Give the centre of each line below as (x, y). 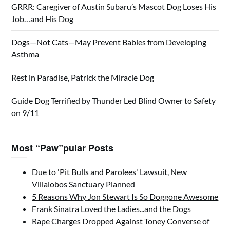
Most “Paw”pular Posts (63, 148)
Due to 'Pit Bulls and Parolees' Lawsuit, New (110, 172)
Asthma (25, 54)
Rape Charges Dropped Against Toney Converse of (121, 221)
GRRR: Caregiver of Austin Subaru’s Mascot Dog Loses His (114, 6)
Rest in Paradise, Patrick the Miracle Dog (83, 77)
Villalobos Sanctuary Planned (84, 184)
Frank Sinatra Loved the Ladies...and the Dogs (112, 209)
